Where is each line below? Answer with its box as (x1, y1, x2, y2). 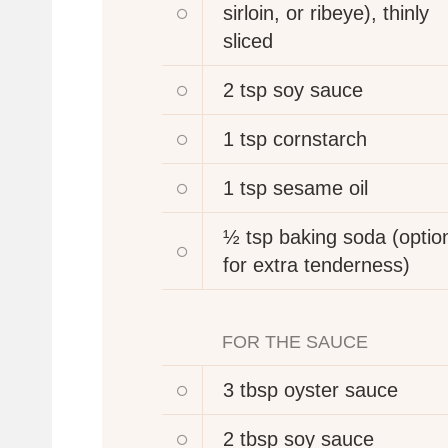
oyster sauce (284, 378, 398, 401)
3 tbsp (223, 378, 278, 401)
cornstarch (273, 127, 367, 150)
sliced (223, 29, 273, 52)
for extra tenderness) (223, 253, 410, 276)
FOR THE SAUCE (222, 331, 368, 352)
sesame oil (273, 176, 368, 199)
